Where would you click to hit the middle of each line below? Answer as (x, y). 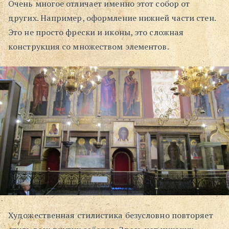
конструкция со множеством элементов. (89, 47)
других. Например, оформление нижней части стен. (112, 18)
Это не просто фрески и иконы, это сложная (96, 32)
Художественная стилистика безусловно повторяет (111, 215)
